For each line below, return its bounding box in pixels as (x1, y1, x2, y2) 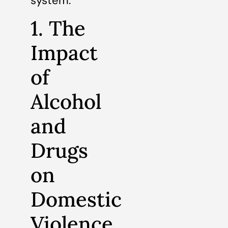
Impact (31, 39, 98, 66)
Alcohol (31, 88, 101, 115)
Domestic (31, 186, 122, 212)
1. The (31, 15, 85, 41)
